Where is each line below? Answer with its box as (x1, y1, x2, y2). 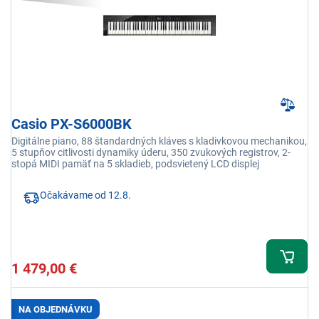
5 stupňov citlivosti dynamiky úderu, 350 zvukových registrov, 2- (11, 147, 291, 159)
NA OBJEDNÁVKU (19, 303, 93, 315)
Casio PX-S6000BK (11, 115, 132, 133)
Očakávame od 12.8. (40, 189, 131, 202)
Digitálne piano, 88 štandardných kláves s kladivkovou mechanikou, (11, 135, 307, 147)
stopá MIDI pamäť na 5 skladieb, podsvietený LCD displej (11, 158, 259, 170)
